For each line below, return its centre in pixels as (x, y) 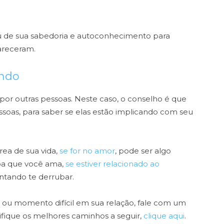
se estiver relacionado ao (112, 164)
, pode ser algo (143, 151)
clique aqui (163, 216)
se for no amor (87, 151)
